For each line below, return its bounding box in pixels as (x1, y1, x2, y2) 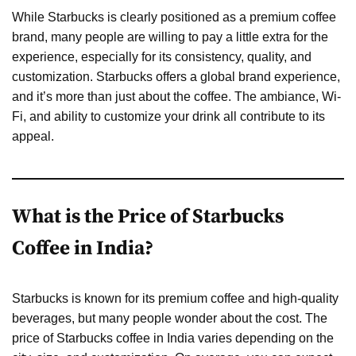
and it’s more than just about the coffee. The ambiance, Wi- (12, 89, 341, 103)
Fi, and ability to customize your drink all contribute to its (12, 109, 325, 123)
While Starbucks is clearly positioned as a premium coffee (12, 10, 336, 24)
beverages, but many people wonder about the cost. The (12, 311, 327, 325)
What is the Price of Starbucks (12, 203, 284, 229)
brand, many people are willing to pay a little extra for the (12, 29, 328, 44)
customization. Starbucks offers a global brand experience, (12, 69, 340, 83)
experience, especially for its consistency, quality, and (12, 49, 311, 64)
